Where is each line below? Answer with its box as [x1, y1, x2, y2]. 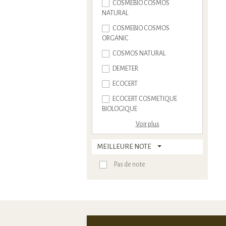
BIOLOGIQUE [102, 105, 137, 113]
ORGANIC [102, 35, 129, 42]
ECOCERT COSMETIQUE [111, 95, 177, 103]
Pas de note [114, 161, 145, 168]
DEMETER [111, 65, 138, 73]
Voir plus [135, 121, 159, 128]
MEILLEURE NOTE [97, 143, 152, 151]
